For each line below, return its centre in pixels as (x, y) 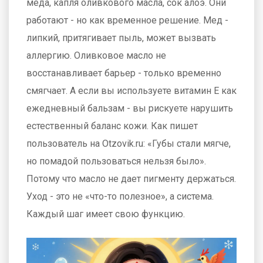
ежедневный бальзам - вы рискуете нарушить (130, 109)
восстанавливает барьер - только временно (124, 73)
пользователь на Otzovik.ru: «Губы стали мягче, (129, 144)
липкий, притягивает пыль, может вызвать (121, 38)
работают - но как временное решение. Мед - (127, 21)
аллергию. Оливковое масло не (96, 56)
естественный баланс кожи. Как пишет (112, 126)
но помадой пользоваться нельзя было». (116, 161)
